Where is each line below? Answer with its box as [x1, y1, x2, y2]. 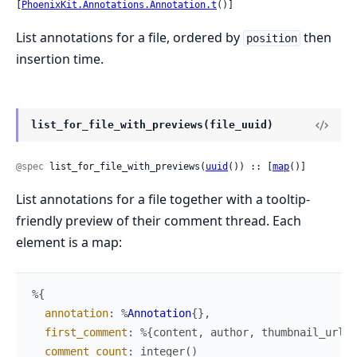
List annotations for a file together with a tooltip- [16, 190, 310, 209]
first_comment [45, 326, 127, 339]
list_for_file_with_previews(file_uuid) [31, 119, 273, 131]
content [153, 326, 198, 339]
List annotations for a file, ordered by [16, 29, 243, 46]
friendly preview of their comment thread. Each [16, 212, 301, 230]
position [245, 32, 297, 45]
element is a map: [16, 233, 122, 252]
